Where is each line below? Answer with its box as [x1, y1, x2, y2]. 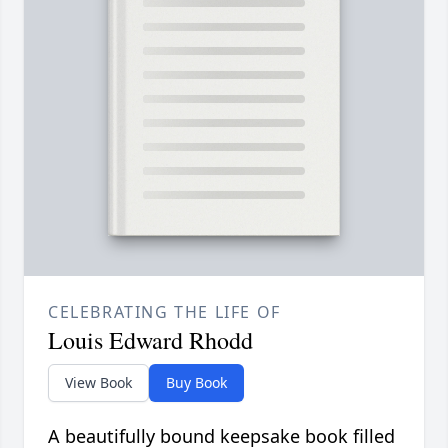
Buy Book [166, 373, 227, 393]
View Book [65, 373, 132, 393]
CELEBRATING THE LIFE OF [48, 301, 281, 324]
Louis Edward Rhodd [48, 324, 253, 357]
